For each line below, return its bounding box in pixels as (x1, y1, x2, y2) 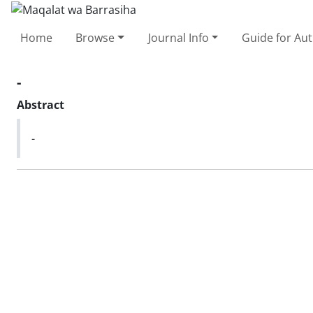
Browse (75, 29, 115, 45)
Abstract (17, 96, 64, 112)
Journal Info (147, 29, 209, 45)
